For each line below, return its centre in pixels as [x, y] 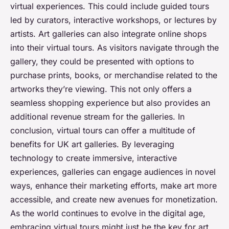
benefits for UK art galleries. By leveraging [92, 144]
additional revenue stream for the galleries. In [97, 117]
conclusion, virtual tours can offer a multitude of [103, 131]
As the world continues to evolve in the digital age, [108, 213]
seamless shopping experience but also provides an [110, 103]
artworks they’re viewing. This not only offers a [101, 89]
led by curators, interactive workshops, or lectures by [113, 20]
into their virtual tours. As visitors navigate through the [114, 48]
